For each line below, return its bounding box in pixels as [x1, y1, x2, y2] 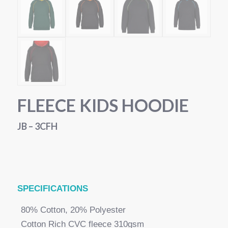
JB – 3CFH [17, 120, 58, 132]
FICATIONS [42, 184, 88, 194]
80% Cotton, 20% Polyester [20, 205, 126, 215]
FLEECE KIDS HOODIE [17, 94, 189, 116]
